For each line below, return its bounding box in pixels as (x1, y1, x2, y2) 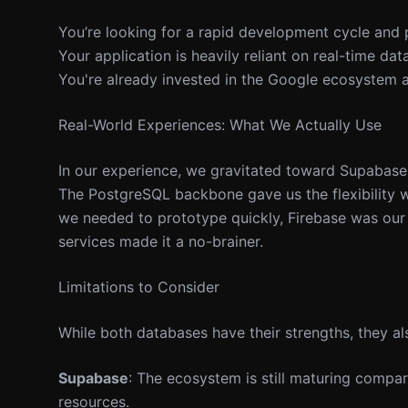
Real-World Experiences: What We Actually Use (58, 116, 382, 134)
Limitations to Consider (58, 278, 219, 296)
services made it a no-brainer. (58, 232, 263, 250)
